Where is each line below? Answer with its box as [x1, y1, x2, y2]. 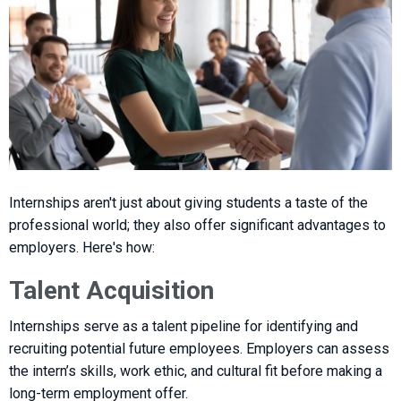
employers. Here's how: [9, 238, 155, 256]
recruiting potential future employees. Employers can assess [9, 339, 389, 357]
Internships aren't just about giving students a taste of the [9, 193, 368, 211]
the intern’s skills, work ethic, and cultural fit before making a [9, 362, 382, 380]
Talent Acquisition [9, 275, 214, 305]
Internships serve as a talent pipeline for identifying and [9, 317, 358, 335]
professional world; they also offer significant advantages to [9, 216, 386, 234]
